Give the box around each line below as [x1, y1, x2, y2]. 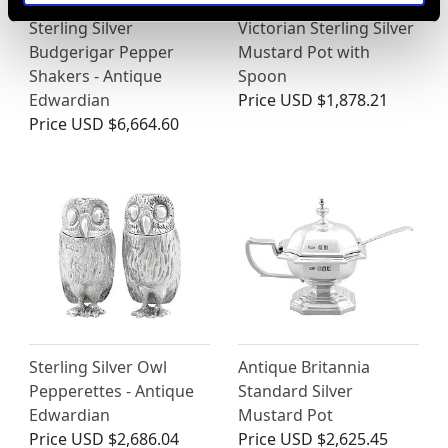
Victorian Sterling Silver [238, 17, 414, 40]
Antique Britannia [238, 356, 370, 379]
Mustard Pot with [238, 41, 370, 64]
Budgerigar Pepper [29, 41, 174, 64]
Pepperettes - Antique [29, 380, 194, 403]
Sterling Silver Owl [29, 356, 167, 379]
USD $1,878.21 [280, 89, 388, 112]
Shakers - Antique [29, 65, 162, 88]
